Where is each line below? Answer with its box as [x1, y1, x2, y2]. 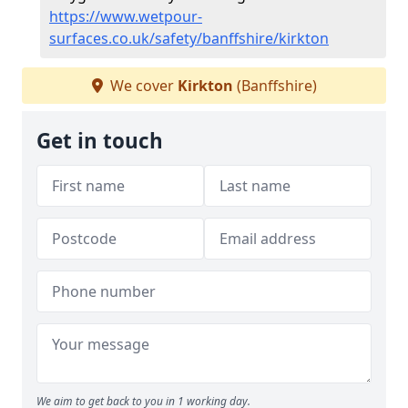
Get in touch [36, 127, 163, 155]
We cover [106, 76, 178, 96]
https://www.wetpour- [49, 6, 202, 26]
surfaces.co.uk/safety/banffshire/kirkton [49, 28, 329, 48]
